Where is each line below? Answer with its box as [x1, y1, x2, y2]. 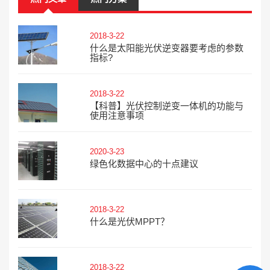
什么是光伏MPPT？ [89, 216, 169, 227]
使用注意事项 [89, 110, 144, 121]
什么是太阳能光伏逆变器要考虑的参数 [89, 43, 243, 53]
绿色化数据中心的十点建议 [89, 159, 198, 169]
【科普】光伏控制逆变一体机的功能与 [89, 101, 243, 111]
